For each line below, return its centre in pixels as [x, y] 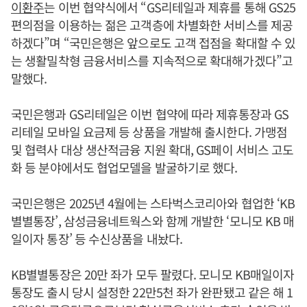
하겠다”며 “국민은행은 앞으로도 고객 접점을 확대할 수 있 [153, 42]
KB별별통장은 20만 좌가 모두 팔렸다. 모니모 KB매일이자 [153, 274]
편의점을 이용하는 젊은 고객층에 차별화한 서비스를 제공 [152, 25]
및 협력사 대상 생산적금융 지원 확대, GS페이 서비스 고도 [152, 149]
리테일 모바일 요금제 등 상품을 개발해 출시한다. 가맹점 [149, 132]
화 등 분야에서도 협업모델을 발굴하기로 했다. [124, 167]
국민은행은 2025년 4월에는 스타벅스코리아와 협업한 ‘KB [153, 203]
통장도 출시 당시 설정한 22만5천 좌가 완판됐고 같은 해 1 [152, 292]
